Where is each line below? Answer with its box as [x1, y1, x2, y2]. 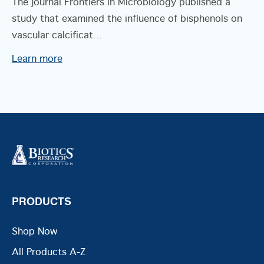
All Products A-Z [12, 247, 85, 258]
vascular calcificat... [12, 31, 102, 41]
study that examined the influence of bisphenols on [12, 14, 242, 24]
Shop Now [12, 226, 57, 237]
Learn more [12, 54, 62, 64]
